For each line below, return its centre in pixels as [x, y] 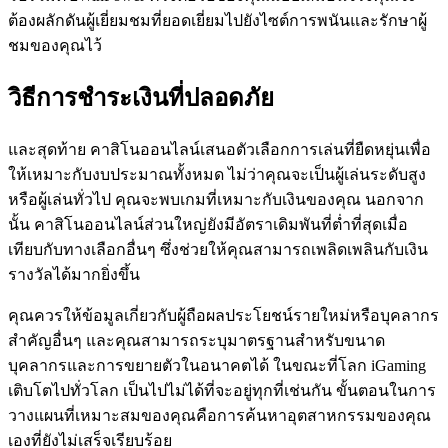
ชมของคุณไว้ [55, 46]
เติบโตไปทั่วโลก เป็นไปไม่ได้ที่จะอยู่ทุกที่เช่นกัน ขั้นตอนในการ [222, 391]
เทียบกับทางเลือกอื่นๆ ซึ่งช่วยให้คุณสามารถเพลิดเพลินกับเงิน [218, 250]
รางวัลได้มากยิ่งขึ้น [74, 275]
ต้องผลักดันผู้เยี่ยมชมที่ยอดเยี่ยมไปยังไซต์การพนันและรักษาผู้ [217, 21]
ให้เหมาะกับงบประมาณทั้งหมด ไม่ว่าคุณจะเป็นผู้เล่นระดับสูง [217, 175]
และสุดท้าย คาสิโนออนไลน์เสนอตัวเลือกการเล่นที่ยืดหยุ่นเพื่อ [219, 150]
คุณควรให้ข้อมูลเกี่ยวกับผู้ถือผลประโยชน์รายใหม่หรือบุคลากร [223, 316]
